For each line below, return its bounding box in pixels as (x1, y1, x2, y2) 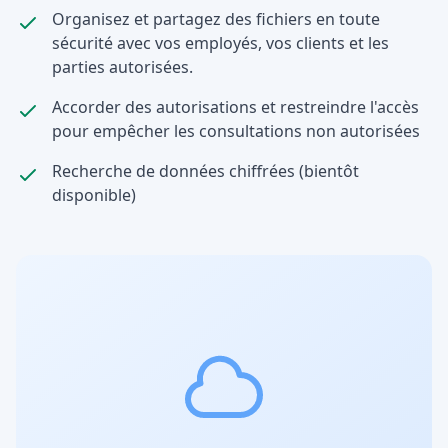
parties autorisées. (52, 56, 193, 78)
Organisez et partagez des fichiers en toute (52, 8, 380, 30)
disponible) (52, 184, 136, 206)
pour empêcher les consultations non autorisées (52, 120, 420, 142)
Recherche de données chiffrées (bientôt (52, 160, 359, 182)
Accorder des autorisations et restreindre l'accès (52, 96, 419, 118)
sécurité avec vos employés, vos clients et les (52, 32, 389, 54)
